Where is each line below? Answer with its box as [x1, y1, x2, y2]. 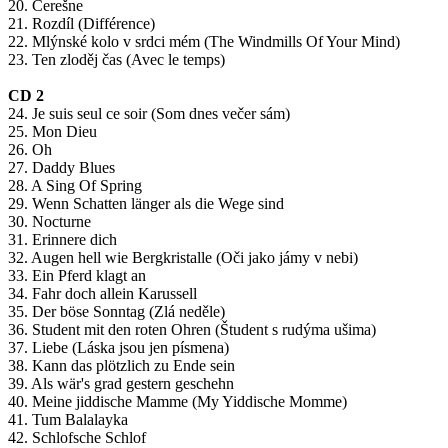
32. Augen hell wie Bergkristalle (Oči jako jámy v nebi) [8, 249, 358, 267]
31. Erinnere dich [8, 231, 117, 249]
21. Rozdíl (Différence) [8, 15, 155, 33]
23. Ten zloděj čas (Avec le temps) [8, 51, 225, 69]
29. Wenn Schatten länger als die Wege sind [8, 195, 284, 213]
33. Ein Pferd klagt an [8, 267, 146, 285]
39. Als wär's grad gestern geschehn [8, 375, 234, 393]
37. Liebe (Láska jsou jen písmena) [8, 339, 229, 357]
